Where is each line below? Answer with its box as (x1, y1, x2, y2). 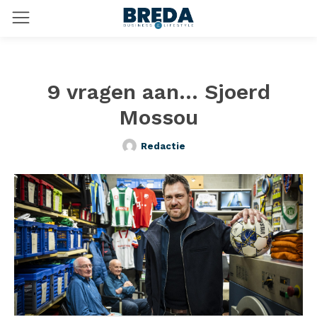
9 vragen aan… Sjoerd (47, 79, 270, 104)
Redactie (141, 140, 185, 151)
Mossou (119, 105, 198, 129)
